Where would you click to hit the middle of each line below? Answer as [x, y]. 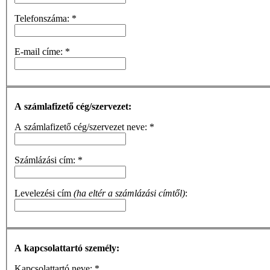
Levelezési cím [44, 193]
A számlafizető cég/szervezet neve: [82, 127]
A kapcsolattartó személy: [67, 248]
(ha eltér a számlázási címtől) [129, 193]
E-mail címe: [40, 52]
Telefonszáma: [43, 19]
